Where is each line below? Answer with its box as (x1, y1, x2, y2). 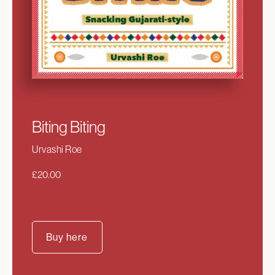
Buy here (46, 231, 88, 243)
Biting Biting (32, 117, 106, 136)
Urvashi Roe (32, 143, 82, 155)
